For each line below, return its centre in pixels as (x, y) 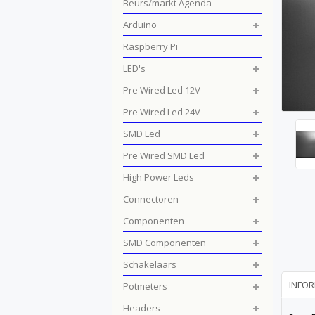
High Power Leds (159, 177)
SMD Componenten (165, 243)
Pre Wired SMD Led (164, 155)
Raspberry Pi (150, 46)
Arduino (140, 25)
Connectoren (151, 199)
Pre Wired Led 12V (162, 90)
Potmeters (145, 286)
